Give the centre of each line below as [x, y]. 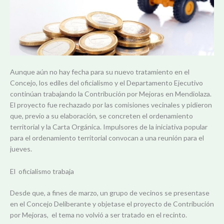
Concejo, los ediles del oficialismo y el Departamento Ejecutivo [106, 83]
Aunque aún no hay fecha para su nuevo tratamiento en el [100, 72]
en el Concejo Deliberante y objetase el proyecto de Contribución [112, 203]
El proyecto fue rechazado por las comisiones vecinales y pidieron [111, 105]
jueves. [21, 149]
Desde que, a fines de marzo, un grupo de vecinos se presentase [110, 192]
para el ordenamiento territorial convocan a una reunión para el [107, 138]
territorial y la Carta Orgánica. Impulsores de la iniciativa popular [109, 127]
